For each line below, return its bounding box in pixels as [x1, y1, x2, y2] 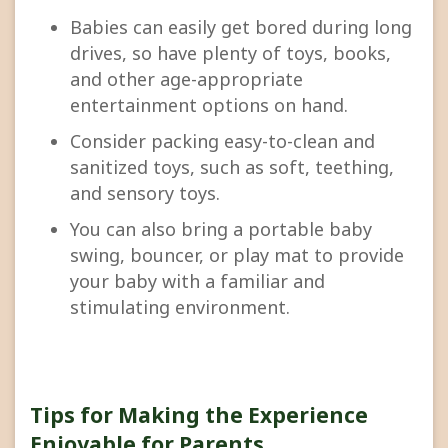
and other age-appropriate [70, 67, 303, 92]
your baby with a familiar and [70, 269, 325, 294]
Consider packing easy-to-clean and [70, 129, 375, 154]
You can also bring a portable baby [70, 217, 372, 242]
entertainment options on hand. [70, 93, 348, 118]
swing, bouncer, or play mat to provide [70, 243, 404, 268]
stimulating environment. [70, 295, 290, 320]
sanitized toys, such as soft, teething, [70, 155, 394, 180]
